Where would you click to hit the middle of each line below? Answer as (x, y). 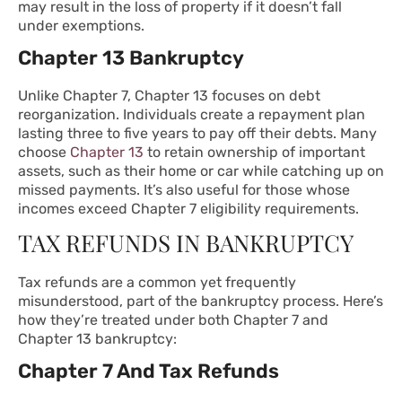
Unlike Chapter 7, (76, 96)
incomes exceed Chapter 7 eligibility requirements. (188, 209)
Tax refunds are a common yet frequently (157, 283)
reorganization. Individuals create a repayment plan (192, 115)
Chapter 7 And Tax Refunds (149, 371)
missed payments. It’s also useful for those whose (184, 190)
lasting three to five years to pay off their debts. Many (197, 134)
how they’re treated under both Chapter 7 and (173, 320)
